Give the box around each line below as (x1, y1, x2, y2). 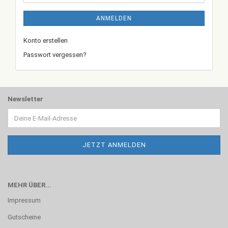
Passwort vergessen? (23, 51, 87, 59)
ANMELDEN (96, 15, 132, 22)
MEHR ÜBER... (8, 181, 51, 189)
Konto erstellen (23, 37, 68, 44)
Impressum (8, 196, 41, 204)
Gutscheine (8, 213, 41, 221)
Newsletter (8, 95, 43, 103)
